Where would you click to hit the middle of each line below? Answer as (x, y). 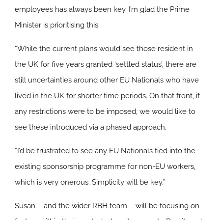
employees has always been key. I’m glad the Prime (102, 9)
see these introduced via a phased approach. (91, 127)
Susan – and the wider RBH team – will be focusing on (107, 206)
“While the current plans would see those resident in (104, 48)
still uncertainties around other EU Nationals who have (107, 80)
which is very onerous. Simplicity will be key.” (90, 182)
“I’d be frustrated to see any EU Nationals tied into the (105, 151)
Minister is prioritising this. (57, 25)
